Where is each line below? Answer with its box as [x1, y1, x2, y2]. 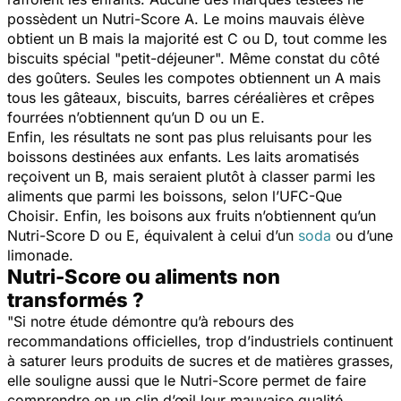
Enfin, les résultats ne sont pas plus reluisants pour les [7, 127, 371, 146]
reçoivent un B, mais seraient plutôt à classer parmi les [7, 166, 375, 185]
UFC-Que [279, 186, 342, 205]
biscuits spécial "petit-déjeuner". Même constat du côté [7, 48, 380, 67]
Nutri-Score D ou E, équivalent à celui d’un [7, 226, 298, 244]
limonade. [7, 245, 73, 264]
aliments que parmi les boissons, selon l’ [7, 186, 279, 205]
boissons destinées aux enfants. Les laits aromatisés [7, 147, 359, 166]
